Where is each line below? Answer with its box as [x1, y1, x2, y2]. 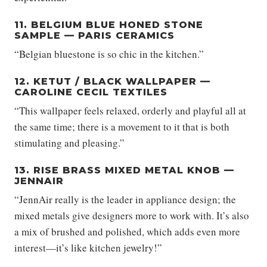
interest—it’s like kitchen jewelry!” [14, 241, 162, 255]
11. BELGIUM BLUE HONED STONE [14, 19, 203, 31]
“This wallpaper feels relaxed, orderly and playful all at [14, 104, 246, 118]
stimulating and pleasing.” [14, 136, 125, 150]
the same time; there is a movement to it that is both [14, 120, 229, 134]
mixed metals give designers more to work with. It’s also [14, 209, 249, 223]
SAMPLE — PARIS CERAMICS [14, 30, 175, 42]
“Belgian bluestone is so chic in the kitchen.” [14, 47, 204, 61]
